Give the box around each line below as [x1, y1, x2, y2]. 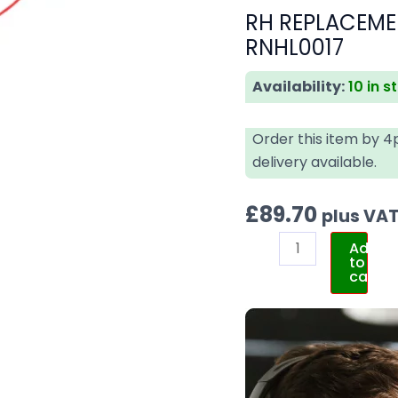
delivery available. [252, 151, 378, 172]
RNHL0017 [245, 32, 345, 62]
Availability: [252, 76, 346, 97]
